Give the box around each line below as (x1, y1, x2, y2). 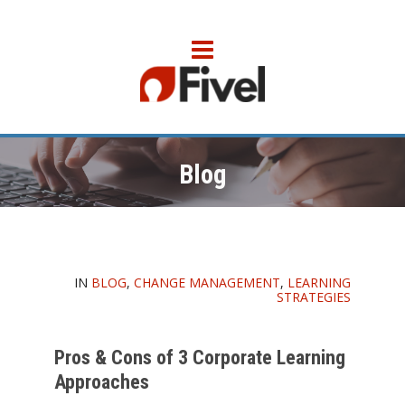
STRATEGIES (277, 287, 351, 306)
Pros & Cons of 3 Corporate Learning (54, 345, 345, 369)
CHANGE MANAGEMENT (134, 273, 280, 291)
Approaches (54, 370, 149, 393)
